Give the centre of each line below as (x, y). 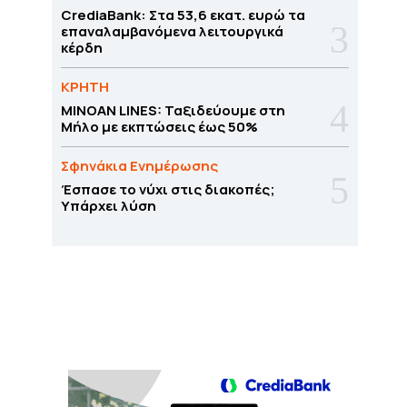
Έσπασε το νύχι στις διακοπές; (168, 189)
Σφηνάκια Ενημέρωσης (139, 166)
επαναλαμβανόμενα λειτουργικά (172, 31)
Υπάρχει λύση (108, 206)
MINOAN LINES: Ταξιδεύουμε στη (173, 110)
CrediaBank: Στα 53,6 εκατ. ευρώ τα (183, 15)
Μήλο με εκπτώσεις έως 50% (159, 127)
